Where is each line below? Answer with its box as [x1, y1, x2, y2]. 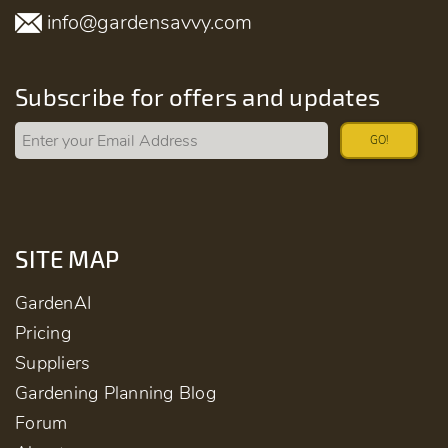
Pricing [15, 321, 71, 346]
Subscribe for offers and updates [15, 82, 380, 112]
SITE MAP [15, 244, 119, 274]
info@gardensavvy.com [47, 9, 252, 37]
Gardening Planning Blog [15, 381, 216, 406]
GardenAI [15, 291, 91, 316]
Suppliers [15, 351, 91, 376]
